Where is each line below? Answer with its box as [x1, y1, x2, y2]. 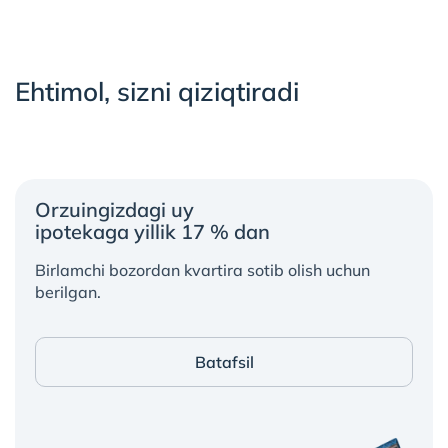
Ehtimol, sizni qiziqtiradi [15, 75, 299, 108]
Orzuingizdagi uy [35, 197, 194, 222]
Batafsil [194, 352, 254, 372]
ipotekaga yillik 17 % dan [35, 219, 270, 244]
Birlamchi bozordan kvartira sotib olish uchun [35, 260, 370, 280]
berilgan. [35, 282, 101, 302]
